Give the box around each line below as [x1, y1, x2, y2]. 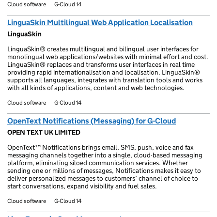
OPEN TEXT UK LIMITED [7, 128, 80, 137]
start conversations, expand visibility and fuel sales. [7, 182, 157, 190]
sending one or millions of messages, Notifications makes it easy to [7, 166, 201, 175]
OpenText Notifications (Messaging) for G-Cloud [7, 116, 176, 125]
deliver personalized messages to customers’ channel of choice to [7, 174, 198, 183]
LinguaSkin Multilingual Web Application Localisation [7, 18, 193, 27]
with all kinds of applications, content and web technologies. [7, 83, 185, 92]
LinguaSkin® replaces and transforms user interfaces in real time [7, 60, 195, 69]
